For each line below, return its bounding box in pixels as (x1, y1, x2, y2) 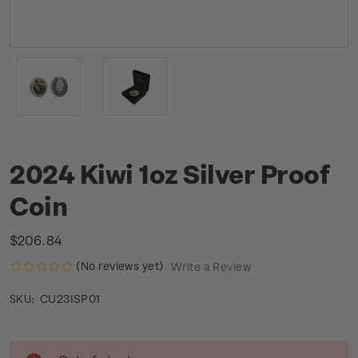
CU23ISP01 (39, 292, 101, 306)
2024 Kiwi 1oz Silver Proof (10, 158, 329, 189)
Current (10, 342, 50, 355)
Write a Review (170, 260, 251, 274)
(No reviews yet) (76, 259, 164, 272)
